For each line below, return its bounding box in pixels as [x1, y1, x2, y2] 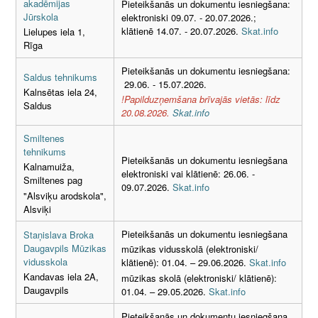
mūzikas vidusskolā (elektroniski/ [121, 242, 258, 256]
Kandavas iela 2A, [23, 270, 99, 284]
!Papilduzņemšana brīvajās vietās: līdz [121, 92, 280, 106]
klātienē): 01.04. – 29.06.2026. [121, 256, 249, 270]
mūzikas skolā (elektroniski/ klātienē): [121, 270, 277, 285]
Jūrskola [23, 9, 58, 23]
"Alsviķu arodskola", [23, 188, 106, 202]
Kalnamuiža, [23, 160, 75, 174]
